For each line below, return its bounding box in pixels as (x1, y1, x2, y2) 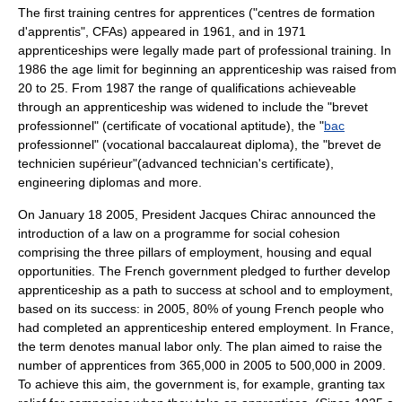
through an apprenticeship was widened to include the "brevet (18, 100, 368, 114)
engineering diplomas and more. (18, 175, 202, 189)
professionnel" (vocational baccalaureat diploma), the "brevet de (18, 137, 381, 152)
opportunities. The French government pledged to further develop (18, 264, 390, 278)
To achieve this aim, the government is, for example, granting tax (18, 377, 385, 391)
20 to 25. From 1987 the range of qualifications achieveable (18, 81, 356, 95)
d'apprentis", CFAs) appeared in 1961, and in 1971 (18, 24, 306, 39)
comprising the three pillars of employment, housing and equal (18, 245, 371, 259)
